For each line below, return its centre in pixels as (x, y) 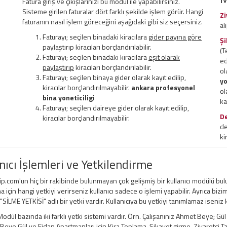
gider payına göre (175, 37)
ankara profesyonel (163, 88)
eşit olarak (164, 57)
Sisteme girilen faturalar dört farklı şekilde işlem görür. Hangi (113, 12)
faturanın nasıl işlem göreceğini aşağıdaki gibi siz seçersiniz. (112, 22)
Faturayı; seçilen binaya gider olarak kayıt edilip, (114, 78)
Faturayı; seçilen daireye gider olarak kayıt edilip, (116, 108)
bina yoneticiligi (69, 98)
